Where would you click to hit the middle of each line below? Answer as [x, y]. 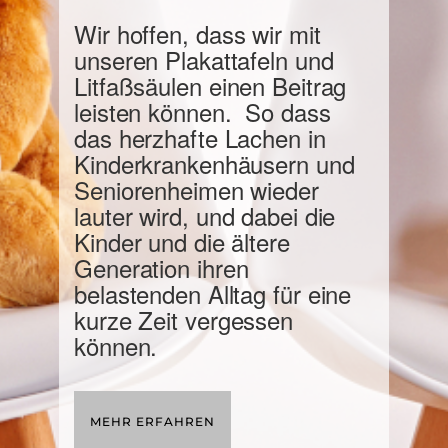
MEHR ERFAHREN [152, 421]
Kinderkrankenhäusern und [214, 163]
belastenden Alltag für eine [213, 293]
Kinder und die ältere [182, 241]
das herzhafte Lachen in [200, 137]
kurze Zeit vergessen [183, 319]
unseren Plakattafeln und [204, 59]
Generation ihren [161, 267]
